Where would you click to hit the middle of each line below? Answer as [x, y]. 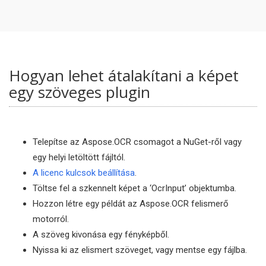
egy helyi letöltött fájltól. [79, 157]
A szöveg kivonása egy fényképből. [101, 235]
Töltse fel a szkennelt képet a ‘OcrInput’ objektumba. [134, 188]
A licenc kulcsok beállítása [84, 173]
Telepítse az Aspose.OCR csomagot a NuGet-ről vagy [137, 142]
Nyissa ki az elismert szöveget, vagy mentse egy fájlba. [140, 250]
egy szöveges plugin [80, 92]
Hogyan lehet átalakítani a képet [124, 75]
